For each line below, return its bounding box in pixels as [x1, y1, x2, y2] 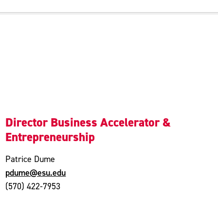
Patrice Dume [5, 154, 55, 164]
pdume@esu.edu [5, 167, 66, 178]
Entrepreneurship [5, 129, 95, 145]
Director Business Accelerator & [5, 114, 171, 130]
